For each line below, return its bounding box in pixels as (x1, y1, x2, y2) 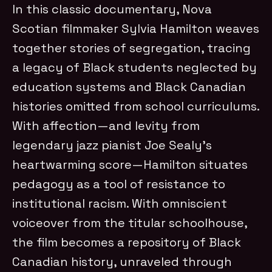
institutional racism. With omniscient (12, 195, 228, 211)
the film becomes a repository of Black (12, 234, 242, 250)
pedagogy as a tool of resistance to (12, 175, 226, 192)
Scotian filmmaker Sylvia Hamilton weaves (12, 20, 260, 36)
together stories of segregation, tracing (12, 39, 251, 56)
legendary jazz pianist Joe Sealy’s (12, 137, 212, 153)
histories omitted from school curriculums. (12, 98, 260, 114)
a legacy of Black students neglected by (12, 59, 257, 75)
